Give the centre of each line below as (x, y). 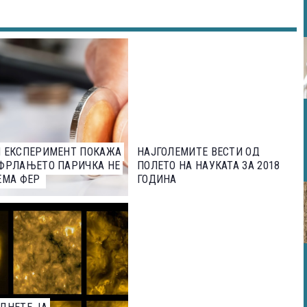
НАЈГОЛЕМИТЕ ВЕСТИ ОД (198, 151)
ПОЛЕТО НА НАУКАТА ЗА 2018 (208, 165)
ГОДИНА (157, 179)
